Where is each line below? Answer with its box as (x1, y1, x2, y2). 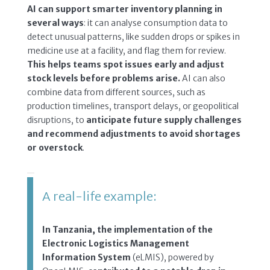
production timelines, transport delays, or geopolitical (27, 100, 239, 111)
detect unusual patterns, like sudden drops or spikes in (27, 31, 240, 42)
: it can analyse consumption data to (83, 17, 228, 28)
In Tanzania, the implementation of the (42, 224, 213, 235)
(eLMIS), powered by (132, 251, 214, 263)
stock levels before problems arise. (27, 72, 180, 84)
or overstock (27, 142, 83, 153)
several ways (27, 17, 84, 28)
